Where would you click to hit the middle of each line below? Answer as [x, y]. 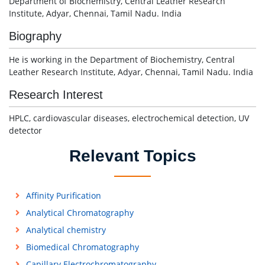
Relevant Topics [132, 156]
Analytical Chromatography [80, 213]
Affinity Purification [63, 195]
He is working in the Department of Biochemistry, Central [122, 59]
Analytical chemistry [66, 230]
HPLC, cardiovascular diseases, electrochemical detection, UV [129, 118]
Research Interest [56, 95]
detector [25, 130]
